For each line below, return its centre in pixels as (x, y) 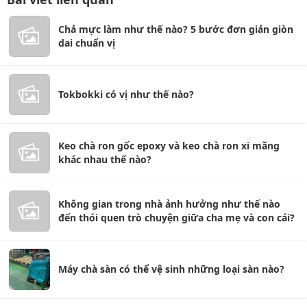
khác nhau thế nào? (105, 159)
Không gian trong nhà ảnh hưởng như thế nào (169, 204)
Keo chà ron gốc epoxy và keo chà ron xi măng (169, 146)
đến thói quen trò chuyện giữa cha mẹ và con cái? (176, 218)
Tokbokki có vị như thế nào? (126, 94)
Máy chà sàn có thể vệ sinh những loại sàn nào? (171, 269)
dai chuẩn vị (87, 43)
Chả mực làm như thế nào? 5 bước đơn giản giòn (176, 29)
